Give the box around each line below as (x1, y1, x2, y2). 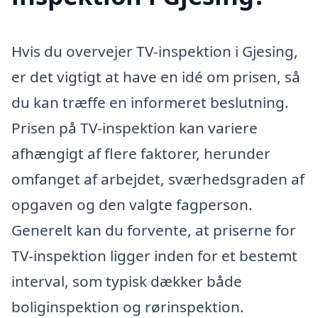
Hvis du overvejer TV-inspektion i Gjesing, (11, 41, 298, 61)
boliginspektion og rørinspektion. (11, 297, 244, 317)
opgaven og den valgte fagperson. (11, 194, 253, 214)
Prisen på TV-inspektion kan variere (11, 118, 258, 138)
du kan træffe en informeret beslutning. (11, 92, 289, 112)
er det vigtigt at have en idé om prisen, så (11, 67, 300, 87)
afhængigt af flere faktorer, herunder (11, 143, 270, 163)
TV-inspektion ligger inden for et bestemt (11, 246, 297, 265)
